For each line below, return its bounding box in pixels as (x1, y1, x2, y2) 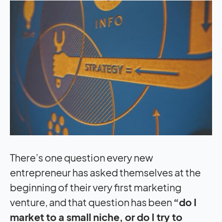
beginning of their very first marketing (10, 180, 181, 193)
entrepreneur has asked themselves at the (10, 166, 201, 178)
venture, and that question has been (10, 195, 173, 208)
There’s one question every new (10, 151, 153, 164)
